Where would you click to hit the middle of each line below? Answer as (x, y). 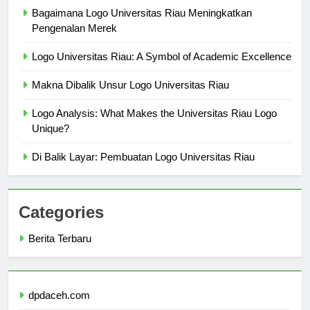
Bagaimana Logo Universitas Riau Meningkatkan (142, 26)
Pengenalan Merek (74, 41)
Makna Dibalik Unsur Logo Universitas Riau (130, 98)
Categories (61, 225)
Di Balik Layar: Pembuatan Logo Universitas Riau (143, 170)
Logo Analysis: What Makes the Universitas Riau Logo (154, 126)
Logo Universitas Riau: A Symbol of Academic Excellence (162, 69)
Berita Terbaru (60, 251)
